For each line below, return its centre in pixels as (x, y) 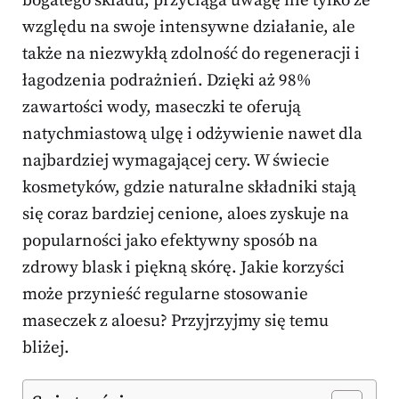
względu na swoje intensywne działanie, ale (189, 28)
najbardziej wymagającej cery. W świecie (176, 161)
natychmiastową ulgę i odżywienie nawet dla (192, 134)
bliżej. (46, 348)
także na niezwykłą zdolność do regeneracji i (191, 54)
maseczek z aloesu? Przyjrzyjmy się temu (175, 322)
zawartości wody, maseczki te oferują (162, 108)
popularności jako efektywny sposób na (170, 241)
